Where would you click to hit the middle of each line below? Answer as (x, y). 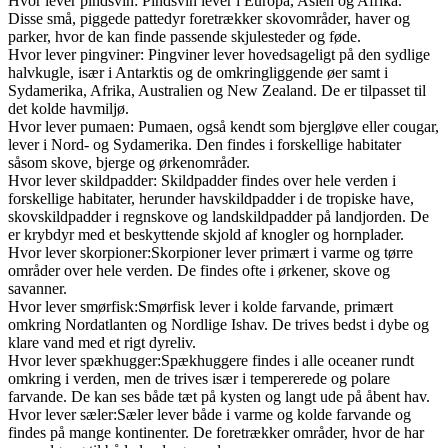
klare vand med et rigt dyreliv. (102, 342)
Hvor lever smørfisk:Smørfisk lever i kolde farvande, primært (200, 306)
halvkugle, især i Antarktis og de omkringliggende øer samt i (198, 72)
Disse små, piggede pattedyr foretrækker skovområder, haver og (209, 18)
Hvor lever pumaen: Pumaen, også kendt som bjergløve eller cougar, (223, 126)
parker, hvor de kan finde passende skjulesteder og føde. (184, 36)
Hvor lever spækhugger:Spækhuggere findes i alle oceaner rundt (211, 360)
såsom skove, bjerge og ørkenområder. (129, 162)
